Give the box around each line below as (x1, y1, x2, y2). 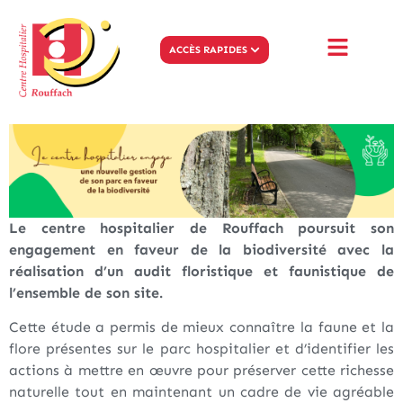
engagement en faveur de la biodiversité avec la (9, 240, 394, 258)
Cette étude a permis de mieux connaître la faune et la (9, 318, 394, 336)
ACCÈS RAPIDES (168, 43, 250, 56)
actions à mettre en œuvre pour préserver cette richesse (9, 362, 394, 380)
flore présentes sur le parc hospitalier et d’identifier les (9, 340, 394, 358)
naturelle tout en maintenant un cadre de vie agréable (9, 383, 394, 401)
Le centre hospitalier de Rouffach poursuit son (9, 219, 394, 237)
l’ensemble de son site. (9, 283, 163, 301)
